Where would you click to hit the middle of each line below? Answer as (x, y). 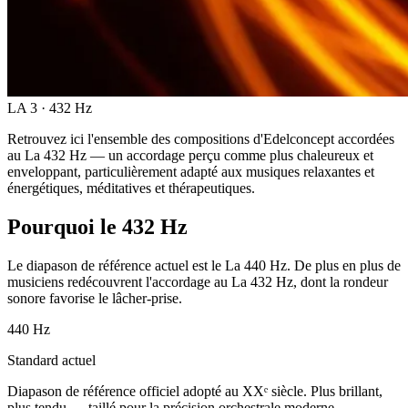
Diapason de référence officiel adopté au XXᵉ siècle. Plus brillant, (195, 391)
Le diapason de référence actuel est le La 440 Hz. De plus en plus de (204, 265)
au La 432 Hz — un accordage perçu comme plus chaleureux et (190, 155)
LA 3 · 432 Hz (50, 107)
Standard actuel (51, 360)
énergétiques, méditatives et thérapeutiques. (131, 188)
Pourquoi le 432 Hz (97, 226)
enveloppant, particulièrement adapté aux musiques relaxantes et (191, 171)
